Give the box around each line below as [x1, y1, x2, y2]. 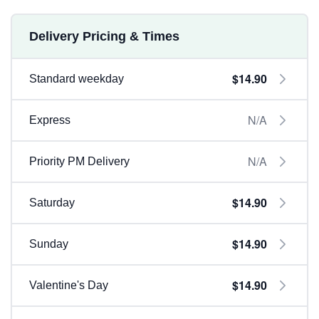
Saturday [29, 197, 75, 209]
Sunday [29, 238, 68, 250]
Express [29, 114, 70, 126]
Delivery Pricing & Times [29, 29, 179, 43]
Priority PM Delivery [29, 155, 130, 167]
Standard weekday [29, 73, 124, 85]
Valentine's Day [29, 279, 108, 291]
